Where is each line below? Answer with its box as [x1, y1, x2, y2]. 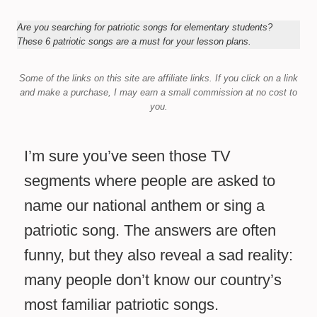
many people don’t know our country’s [24, 271, 282, 289]
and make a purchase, [20, 87, 111, 98]
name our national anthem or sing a [24, 197, 265, 215]
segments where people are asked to [24, 172, 275, 190]
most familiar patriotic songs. [24, 296, 219, 314]
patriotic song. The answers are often [24, 221, 276, 240]
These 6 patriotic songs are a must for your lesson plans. [17, 36, 251, 47]
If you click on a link [215, 73, 298, 84]
